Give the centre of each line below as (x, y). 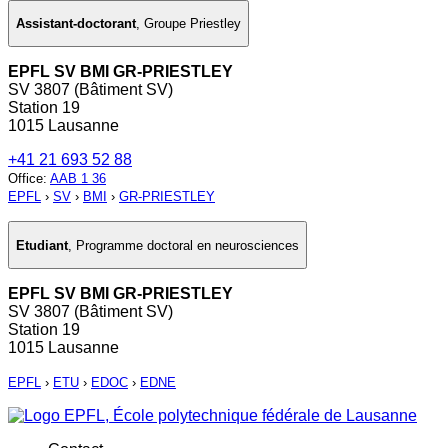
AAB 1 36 (78, 179)
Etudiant (42, 245)
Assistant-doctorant (76, 24)
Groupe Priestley (192, 24)
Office (25, 179)
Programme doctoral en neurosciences (187, 245)
